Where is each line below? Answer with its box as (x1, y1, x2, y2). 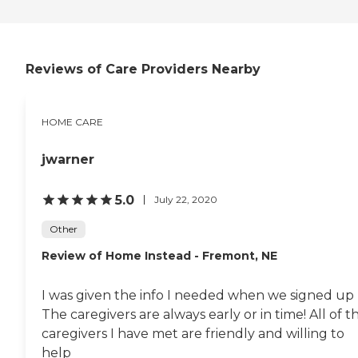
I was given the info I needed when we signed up (42, 287, 354, 303)
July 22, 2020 (154, 193, 217, 205)
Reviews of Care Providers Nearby (26, 61, 261, 77)
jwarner (42, 151, 94, 167)
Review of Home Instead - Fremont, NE (42, 248, 277, 263)
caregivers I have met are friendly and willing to (42, 325, 344, 341)
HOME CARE (42, 115, 103, 128)
